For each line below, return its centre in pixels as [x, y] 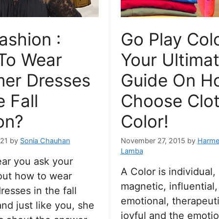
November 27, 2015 [153, 140]
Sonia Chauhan [45, 140]
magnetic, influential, [169, 186]
